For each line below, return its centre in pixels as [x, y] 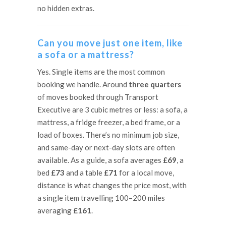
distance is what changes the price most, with [112, 185]
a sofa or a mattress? [86, 55]
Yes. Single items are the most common [101, 72]
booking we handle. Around [83, 84]
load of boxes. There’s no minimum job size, [108, 135]
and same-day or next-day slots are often [106, 148]
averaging [55, 211]
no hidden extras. [66, 8]
